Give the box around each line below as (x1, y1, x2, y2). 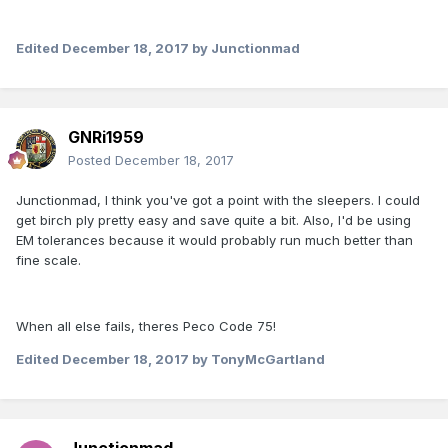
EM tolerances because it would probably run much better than (16, 232, 413, 249)
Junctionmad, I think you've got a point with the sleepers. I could (16, 192, 420, 209)
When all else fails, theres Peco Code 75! (16, 318, 276, 335)
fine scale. (16, 252, 81, 269)
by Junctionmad (189, 40, 300, 57)
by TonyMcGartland (189, 351, 325, 368)
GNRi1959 (68, 127, 144, 148)
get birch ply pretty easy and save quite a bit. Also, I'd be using (16, 212, 411, 229)
